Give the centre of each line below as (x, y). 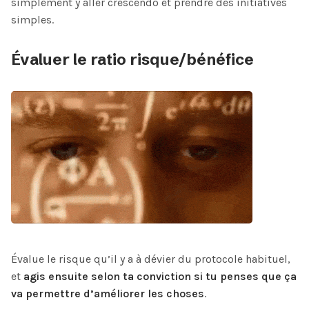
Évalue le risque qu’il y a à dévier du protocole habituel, (151, 259)
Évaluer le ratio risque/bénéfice (132, 59)
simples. (32, 20)
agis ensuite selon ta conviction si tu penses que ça (160, 276)
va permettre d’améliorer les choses (108, 293)
